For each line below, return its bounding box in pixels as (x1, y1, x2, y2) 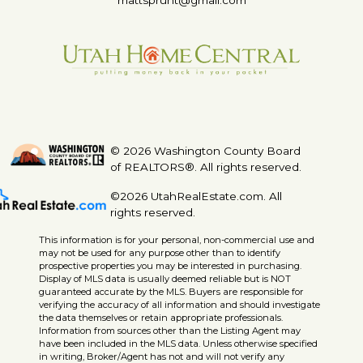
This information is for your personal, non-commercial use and (39, 234, 314, 246)
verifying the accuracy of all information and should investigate (39, 299, 320, 311)
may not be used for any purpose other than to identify (39, 247, 280, 259)
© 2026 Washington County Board (110, 144, 301, 158)
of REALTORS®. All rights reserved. (110, 160, 301, 174)
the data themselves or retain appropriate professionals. (39, 312, 283, 324)
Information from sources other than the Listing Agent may (39, 325, 301, 337)
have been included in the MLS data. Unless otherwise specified (39, 338, 318, 350)
